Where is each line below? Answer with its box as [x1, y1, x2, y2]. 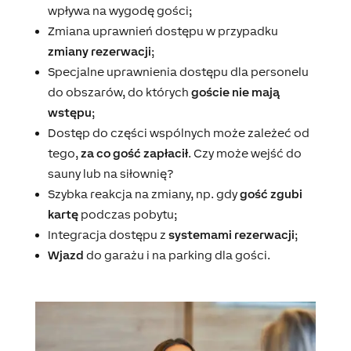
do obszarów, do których [47, 85, 191, 100]
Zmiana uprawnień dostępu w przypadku [47, 24, 278, 38]
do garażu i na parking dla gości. [83, 248, 270, 262]
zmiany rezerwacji [47, 45, 151, 59]
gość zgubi [239, 187, 302, 201]
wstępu [47, 106, 92, 120]
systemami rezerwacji [168, 228, 295, 242]
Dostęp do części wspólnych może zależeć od [47, 126, 309, 140]
